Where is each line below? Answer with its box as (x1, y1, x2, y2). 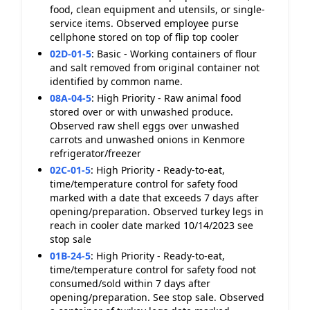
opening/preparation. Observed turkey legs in (50, 205, 264, 218)
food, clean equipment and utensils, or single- (50, 3, 265, 16)
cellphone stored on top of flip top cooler (50, 30, 239, 44)
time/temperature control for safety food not (50, 263, 256, 276)
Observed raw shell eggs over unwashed (50, 119, 239, 132)
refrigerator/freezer (50, 147, 141, 160)
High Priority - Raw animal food (97, 91, 241, 104)
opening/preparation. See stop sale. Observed (50, 291, 264, 304)
